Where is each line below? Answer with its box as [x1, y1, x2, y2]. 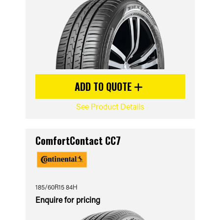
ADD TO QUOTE [75, 79, 134, 94]
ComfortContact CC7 [35, 133, 121, 148]
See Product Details [76, 101, 144, 111]
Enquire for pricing [35, 194, 100, 205]
